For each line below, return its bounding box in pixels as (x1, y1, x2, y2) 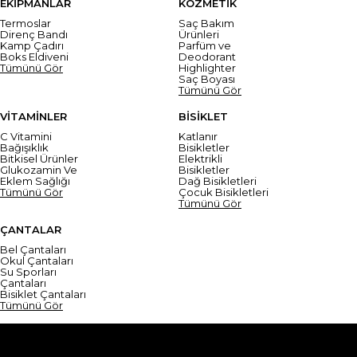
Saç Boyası (178, 72, 235, 85)
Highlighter (178, 61, 236, 74)
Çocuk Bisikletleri (178, 185, 269, 198)
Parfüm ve (178, 38, 231, 52)
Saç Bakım (178, 16, 234, 29)
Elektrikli (178, 151, 222, 165)
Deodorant (178, 49, 236, 63)
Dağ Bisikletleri (178, 174, 257, 187)
